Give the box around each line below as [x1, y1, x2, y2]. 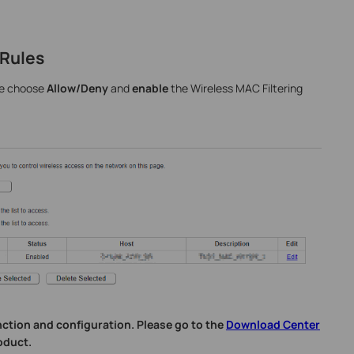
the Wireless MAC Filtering [168, 80, 303, 96]
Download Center [225, 317, 320, 333]
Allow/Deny [46, 80, 108, 96]
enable [131, 80, 168, 96]
